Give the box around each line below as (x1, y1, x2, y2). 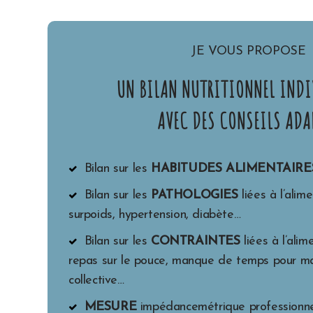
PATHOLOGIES (151, 188, 238, 202)
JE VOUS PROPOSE (191, 44, 306, 58)
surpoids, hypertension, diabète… (68, 208, 241, 221)
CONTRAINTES (151, 234, 240, 248)
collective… (68, 273, 124, 287)
